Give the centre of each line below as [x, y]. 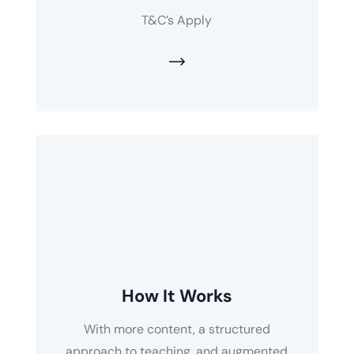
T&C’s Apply [177, 21]
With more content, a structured [177, 330]
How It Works [177, 296]
